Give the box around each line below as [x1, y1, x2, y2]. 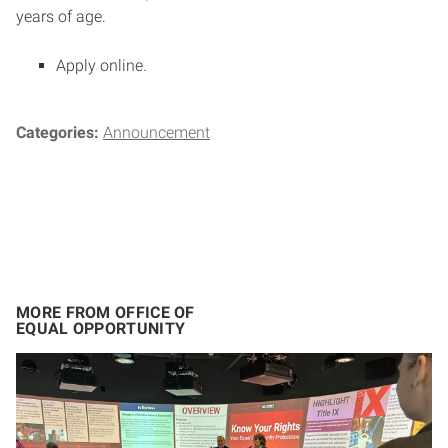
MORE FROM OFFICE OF [16, 302, 195, 322]
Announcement [103, 122, 210, 142]
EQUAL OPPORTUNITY [16, 318, 186, 338]
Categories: [16, 122, 103, 142]
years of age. [16, 6, 106, 26]
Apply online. [56, 55, 147, 75]
